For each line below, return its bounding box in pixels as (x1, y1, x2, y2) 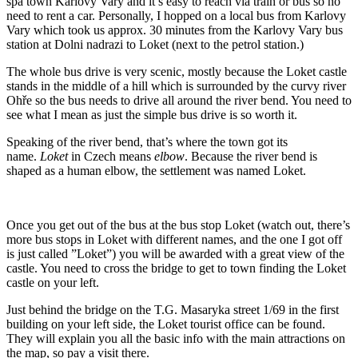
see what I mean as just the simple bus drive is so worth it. (6, 108, 297, 122)
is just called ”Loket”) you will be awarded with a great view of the (6, 247, 344, 261)
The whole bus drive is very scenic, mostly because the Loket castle (6, 65, 347, 79)
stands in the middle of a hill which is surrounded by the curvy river (6, 79, 346, 93)
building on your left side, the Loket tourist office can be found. (6, 317, 325, 332)
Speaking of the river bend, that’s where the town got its (6, 135, 288, 149)
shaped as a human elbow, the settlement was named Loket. (6, 164, 306, 178)
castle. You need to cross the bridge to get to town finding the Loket (6, 261, 346, 276)
